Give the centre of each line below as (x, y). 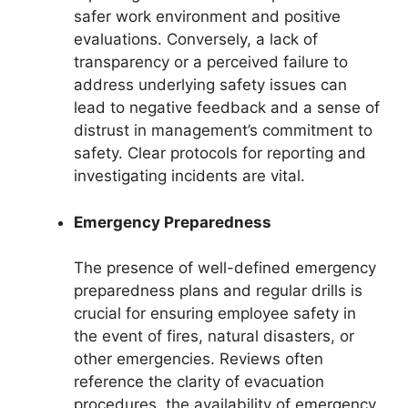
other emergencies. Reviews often (199, 359)
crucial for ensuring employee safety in (215, 314)
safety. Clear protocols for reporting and (220, 153)
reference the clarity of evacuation (199, 382)
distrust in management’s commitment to (223, 131)
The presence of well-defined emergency (225, 268)
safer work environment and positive (207, 17)
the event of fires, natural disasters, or (214, 337)
